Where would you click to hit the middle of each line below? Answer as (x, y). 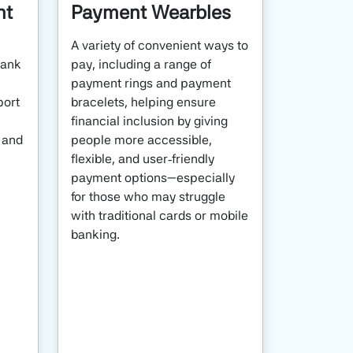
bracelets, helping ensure (143, 102)
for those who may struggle (148, 196)
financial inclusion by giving (149, 121)
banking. (97, 234)
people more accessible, (141, 139)
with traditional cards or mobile (160, 215)
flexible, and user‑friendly (143, 158)
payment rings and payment (151, 83)
